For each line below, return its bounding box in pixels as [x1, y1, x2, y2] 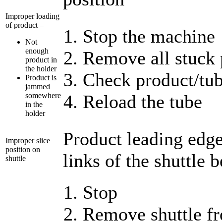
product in [25, 55, 57, 64]
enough [25, 46, 49, 55]
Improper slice [5, 136, 50, 145]
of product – [5, 20, 44, 29]
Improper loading [5, 11, 59, 20]
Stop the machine [83, 25, 215, 47]
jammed [25, 82, 50, 91]
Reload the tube [83, 91, 202, 112]
